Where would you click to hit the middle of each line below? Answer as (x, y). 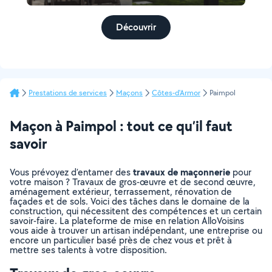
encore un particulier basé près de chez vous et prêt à (121, 240)
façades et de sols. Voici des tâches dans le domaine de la (130, 201)
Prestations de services (68, 93)
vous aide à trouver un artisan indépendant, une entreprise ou (136, 230)
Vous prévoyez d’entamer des (71, 172)
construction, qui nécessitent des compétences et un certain (136, 211)
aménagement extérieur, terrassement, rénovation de (121, 192)
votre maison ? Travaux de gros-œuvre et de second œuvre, (133, 182)
